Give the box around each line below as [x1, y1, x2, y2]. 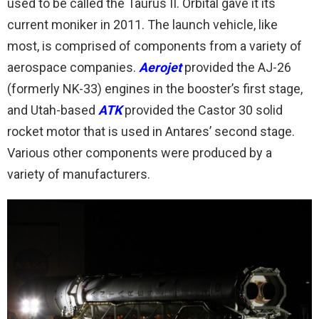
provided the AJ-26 [182, 60, 291, 75]
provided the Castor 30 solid [122, 103, 283, 117]
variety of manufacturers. [7, 167, 150, 182]
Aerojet [139, 60, 182, 75]
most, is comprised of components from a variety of [7, 38, 302, 53]
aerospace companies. [7, 60, 139, 75]
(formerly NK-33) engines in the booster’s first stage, [7, 81, 303, 96]
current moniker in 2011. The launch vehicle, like [7, 17, 278, 32]
